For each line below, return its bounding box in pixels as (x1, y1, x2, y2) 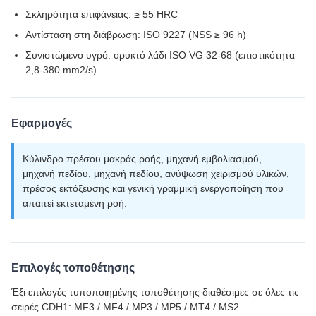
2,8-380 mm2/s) (25, 64, 97, 75)
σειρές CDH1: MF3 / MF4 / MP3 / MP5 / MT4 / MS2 (11, 301, 239, 312)
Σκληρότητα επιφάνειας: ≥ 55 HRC (25, 8, 178, 20)
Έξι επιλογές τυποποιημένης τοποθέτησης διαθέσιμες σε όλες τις (11, 286, 299, 298)
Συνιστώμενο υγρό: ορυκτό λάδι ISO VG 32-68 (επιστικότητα (25, 49, 295, 61)
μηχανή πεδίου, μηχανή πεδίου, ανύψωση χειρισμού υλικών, (23, 168, 289, 179)
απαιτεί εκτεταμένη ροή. (23, 197, 127, 209)
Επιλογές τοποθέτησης (11, 262, 135, 274)
